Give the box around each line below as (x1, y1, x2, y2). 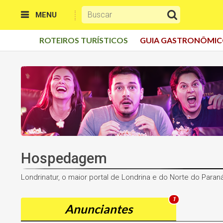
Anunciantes (65, 202, 133, 216)
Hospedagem (21, 150, 107, 167)
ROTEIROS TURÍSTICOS (39, 35, 128, 45)
